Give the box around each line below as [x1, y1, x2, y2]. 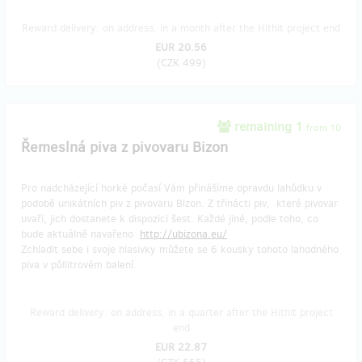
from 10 [306, 121, 341, 135]
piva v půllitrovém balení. [21, 258, 137, 272]
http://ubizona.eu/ [140, 227, 227, 242]
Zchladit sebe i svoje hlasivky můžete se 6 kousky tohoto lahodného [21, 242, 339, 257]
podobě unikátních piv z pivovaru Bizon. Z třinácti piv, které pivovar [21, 196, 338, 211]
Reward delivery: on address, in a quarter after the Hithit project [29, 305, 333, 320]
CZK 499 [160, 56, 202, 70]
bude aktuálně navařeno [21, 227, 140, 242]
